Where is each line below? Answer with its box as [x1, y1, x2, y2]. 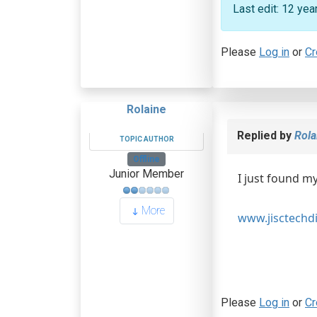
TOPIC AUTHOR [119, 135, 174, 143]
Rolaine [127, 103, 166, 116]
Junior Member [109, 167, 184, 181]
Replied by [237, 129, 294, 142]
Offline [133, 154, 160, 164]
